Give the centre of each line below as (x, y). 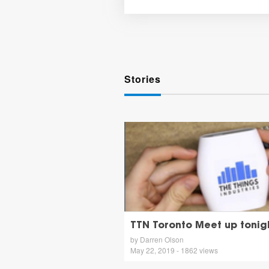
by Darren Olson (157, 239)
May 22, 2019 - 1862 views (174, 250)
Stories (142, 79)
